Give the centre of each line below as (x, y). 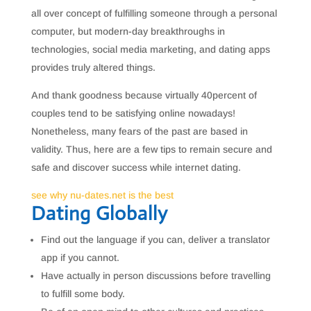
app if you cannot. (80, 258)
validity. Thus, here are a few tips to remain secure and (151, 149)
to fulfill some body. (83, 294)
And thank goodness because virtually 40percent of (144, 95)
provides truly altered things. (93, 67)
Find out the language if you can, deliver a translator (155, 239)
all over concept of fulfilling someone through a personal (154, 13)
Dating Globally (99, 213)
